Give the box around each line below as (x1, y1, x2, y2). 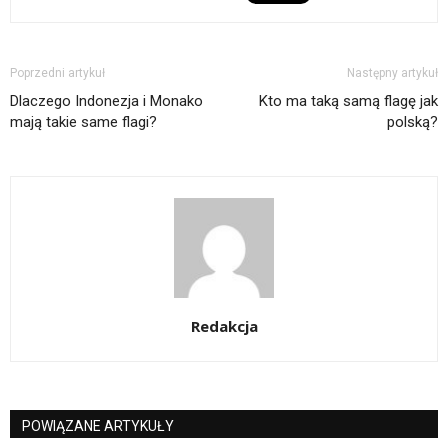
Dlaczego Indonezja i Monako (10, 91, 203, 110)
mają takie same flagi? (10, 112, 157, 131)
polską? (387, 112, 438, 131)
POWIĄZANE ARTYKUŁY (22, 417, 174, 434)
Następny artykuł (347, 65, 438, 80)
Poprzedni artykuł (10, 65, 105, 80)
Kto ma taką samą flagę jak (259, 91, 438, 110)
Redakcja (190, 315, 258, 336)
